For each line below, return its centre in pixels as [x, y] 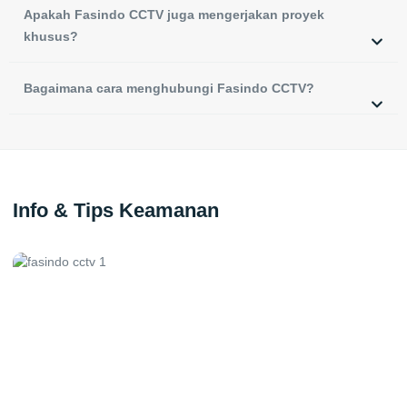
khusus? [51, 37]
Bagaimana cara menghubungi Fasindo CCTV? [169, 89]
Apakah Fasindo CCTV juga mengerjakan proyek [174, 15]
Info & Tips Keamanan [116, 211]
